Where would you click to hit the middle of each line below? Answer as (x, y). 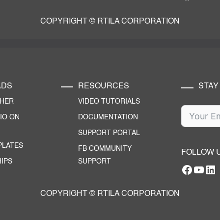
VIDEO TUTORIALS (109, 102)
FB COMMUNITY (105, 149)
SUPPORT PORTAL (109, 133)
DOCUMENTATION (108, 117)
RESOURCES (104, 86)
